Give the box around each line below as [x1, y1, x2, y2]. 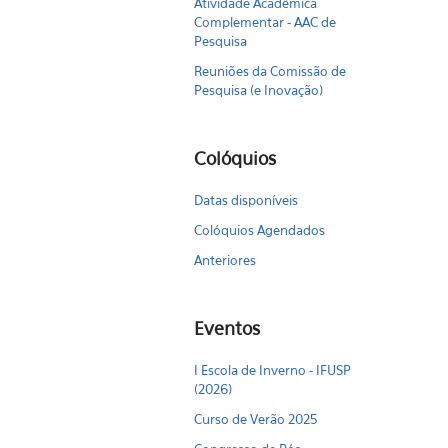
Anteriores [194, 252, 257, 268]
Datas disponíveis [194, 192, 299, 208]
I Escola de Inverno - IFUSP [194, 362, 352, 378]
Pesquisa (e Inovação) [194, 82, 324, 98]
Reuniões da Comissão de [194, 63, 347, 79]
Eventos [194, 318, 261, 339]
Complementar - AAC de [194, 14, 337, 30]
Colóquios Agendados [194, 222, 326, 238]
